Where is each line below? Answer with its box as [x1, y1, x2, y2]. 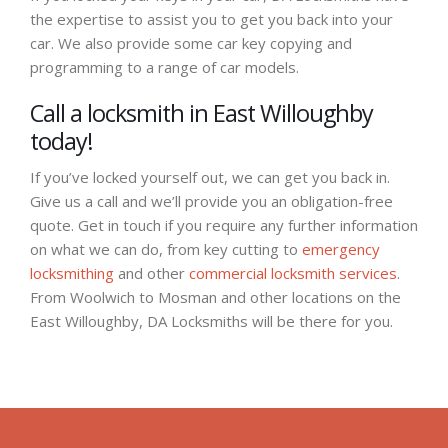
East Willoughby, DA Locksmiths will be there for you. [30, 310, 393, 331]
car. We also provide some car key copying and [30, 32, 352, 53]
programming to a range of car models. [30, 56, 299, 77]
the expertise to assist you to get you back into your [30, 8, 393, 29]
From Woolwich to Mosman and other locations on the [30, 286, 401, 307]
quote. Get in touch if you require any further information [30, 214, 418, 235]
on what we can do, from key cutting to [30, 238, 302, 259]
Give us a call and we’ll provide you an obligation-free [30, 190, 393, 211]
